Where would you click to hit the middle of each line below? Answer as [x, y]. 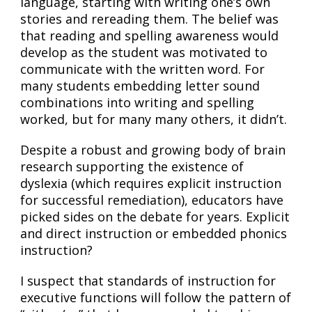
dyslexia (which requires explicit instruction [151, 183]
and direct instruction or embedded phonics [154, 233]
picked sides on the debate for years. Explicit [155, 216]
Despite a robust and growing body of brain [153, 149]
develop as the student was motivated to [144, 52]
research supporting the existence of [132, 166]
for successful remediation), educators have [152, 200]
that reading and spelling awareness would [149, 35]
